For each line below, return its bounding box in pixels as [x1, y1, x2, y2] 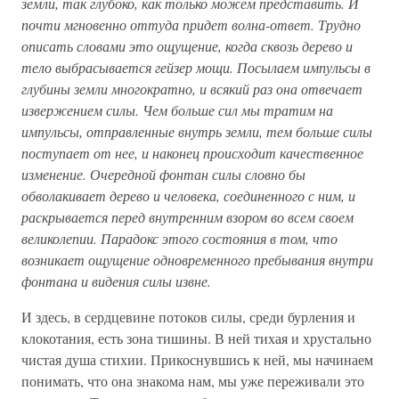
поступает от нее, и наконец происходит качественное [21, 143, 363, 162]
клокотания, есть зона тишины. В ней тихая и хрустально [21, 329, 371, 347]
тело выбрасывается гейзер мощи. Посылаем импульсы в [21, 58, 370, 77]
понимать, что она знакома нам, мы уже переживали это [21, 371, 364, 390]
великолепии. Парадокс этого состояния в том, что [21, 229, 338, 248]
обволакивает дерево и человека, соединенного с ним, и [21, 186, 355, 205]
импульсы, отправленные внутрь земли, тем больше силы [21, 122, 372, 141]
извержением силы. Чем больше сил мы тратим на [21, 101, 333, 119]
